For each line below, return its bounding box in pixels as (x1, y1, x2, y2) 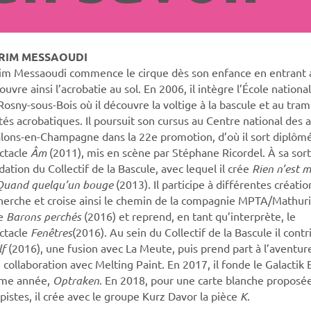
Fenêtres (30, 224, 72, 239)
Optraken (52, 272, 99, 287)
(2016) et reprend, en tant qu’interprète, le (81, 208, 296, 223)
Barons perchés (6, 208, 81, 224)
